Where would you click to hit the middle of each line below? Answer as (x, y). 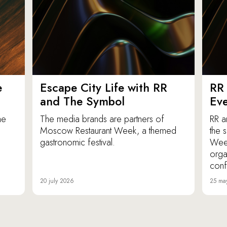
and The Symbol (82, 102)
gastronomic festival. (78, 143)
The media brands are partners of (102, 119)
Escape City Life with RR (104, 88)
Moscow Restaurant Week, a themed (108, 131)
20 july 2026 (57, 181)
